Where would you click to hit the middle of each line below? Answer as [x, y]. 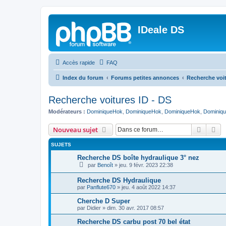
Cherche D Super [104, 201]
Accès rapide [79, 63]
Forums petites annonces [145, 78]
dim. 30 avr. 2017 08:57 [135, 208]
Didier [94, 208]
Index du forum [83, 78]
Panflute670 [101, 187]
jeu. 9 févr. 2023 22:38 [146, 165]
